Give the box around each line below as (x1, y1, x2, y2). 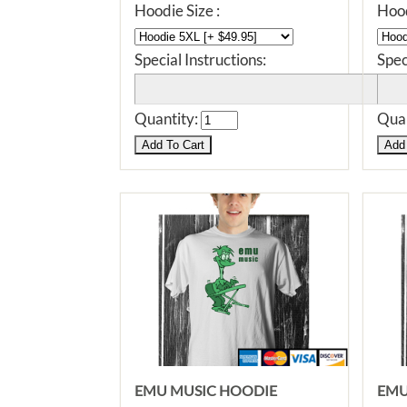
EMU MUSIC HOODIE (134, 382, 277, 399)
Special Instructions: (134, 50, 266, 69)
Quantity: (134, 109, 201, 128)
